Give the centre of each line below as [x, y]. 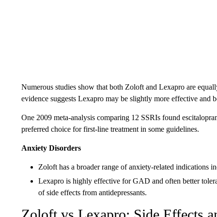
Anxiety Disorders [51, 148]
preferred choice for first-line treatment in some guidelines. [110, 129]
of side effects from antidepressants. [92, 193]
